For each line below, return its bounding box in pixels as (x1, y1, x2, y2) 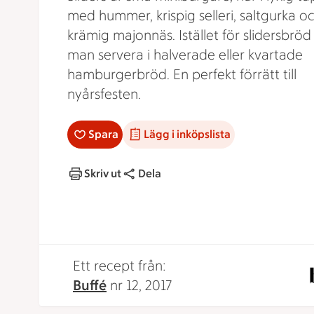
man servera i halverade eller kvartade (67, 46, 303, 63)
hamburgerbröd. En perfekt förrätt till (67, 66, 296, 83)
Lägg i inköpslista (144, 128, 231, 141)
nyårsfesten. (67, 86, 141, 102)
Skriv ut (84, 167, 121, 180)
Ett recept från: (73, 257, 166, 275)
